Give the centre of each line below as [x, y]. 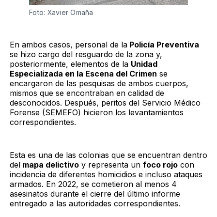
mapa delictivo [50, 164]
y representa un [111, 164]
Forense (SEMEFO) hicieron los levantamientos [97, 112]
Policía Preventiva [163, 44]
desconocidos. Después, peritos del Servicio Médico [105, 102]
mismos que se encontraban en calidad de [87, 93]
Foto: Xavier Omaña [61, 12]
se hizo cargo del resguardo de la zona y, [86, 54]
